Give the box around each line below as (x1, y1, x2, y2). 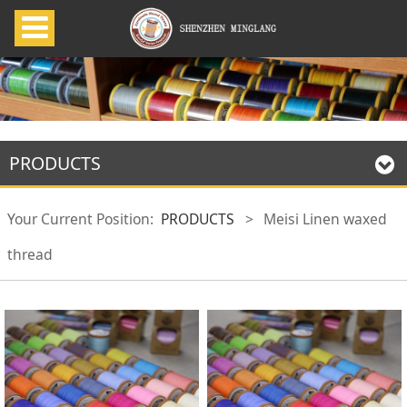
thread (6, 244, 53, 265)
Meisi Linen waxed (263, 209, 388, 230)
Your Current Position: (6, 209, 161, 230)
